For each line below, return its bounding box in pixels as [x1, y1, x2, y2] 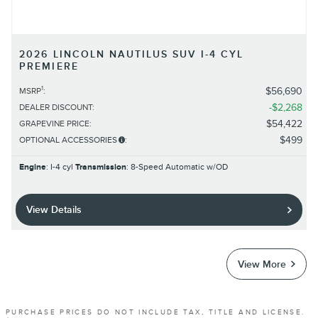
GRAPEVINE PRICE [19, 118, 89, 129]
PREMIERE [19, 60, 79, 72]
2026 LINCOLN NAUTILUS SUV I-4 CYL [19, 48, 244, 60]
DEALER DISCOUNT [19, 102, 92, 113]
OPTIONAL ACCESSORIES [19, 134, 117, 146]
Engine [19, 161, 46, 172]
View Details [26, 204, 82, 216]
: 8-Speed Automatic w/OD [126, 161, 228, 172]
